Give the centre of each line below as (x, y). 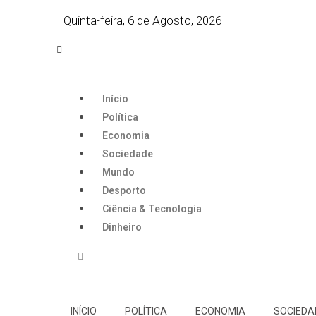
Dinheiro (122, 227)
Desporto (124, 190)
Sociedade (128, 154)
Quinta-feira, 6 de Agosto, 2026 (142, 20)
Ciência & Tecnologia (152, 209)
